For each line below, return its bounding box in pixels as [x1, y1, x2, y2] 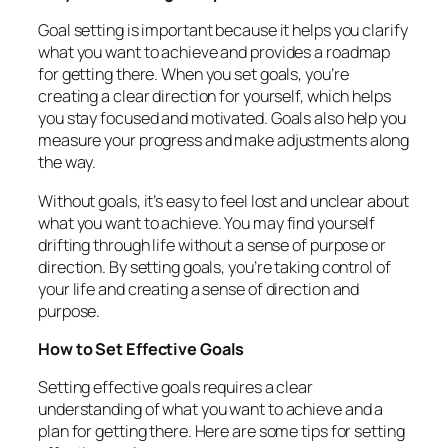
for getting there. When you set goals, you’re [38, 63, 349, 86]
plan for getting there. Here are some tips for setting [38, 420, 405, 443]
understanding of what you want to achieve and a [38, 398, 384, 421]
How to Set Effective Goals [38, 337, 245, 360]
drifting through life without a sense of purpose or [38, 233, 386, 256]
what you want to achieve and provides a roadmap [38, 41, 391, 64]
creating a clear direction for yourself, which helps [38, 85, 391, 108]
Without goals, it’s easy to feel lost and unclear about [38, 189, 409, 212]
